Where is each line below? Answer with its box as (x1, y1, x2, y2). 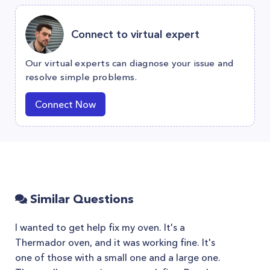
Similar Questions (27, 192, 134, 206)
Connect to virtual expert (71, 27, 199, 41)
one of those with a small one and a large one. (15, 251, 221, 263)
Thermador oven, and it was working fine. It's (15, 236, 215, 248)
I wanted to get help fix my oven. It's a (15, 221, 185, 233)
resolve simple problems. (25, 71, 137, 83)
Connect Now (35, 98, 96, 110)
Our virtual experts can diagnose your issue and (25, 57, 234, 69)
